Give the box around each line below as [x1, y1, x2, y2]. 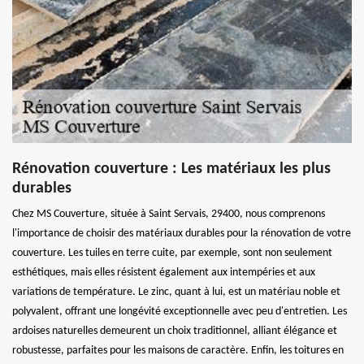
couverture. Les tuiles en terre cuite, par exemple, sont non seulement [12, 247, 332, 259]
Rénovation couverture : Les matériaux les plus [12, 161, 331, 177]
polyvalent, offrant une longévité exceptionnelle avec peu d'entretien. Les [12, 305, 347, 318]
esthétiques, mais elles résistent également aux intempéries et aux [12, 266, 315, 279]
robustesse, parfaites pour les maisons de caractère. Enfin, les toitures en [12, 344, 344, 357]
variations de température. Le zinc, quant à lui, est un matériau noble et [12, 286, 340, 298]
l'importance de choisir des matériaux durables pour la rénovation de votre [12, 227, 351, 240]
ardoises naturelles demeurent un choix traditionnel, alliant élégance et [12, 325, 337, 337]
